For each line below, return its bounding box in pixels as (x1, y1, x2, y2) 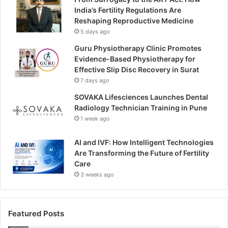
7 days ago (80, 77, 109, 84)
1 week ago (80, 115, 110, 123)
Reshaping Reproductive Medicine (74, 16, 193, 25)
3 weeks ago (80, 171, 114, 179)
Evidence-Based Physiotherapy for (74, 54, 195, 64)
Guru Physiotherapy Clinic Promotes (74, 44, 202, 53)
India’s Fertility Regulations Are (74, 6, 181, 15)
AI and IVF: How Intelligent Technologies (74, 138, 214, 147)
